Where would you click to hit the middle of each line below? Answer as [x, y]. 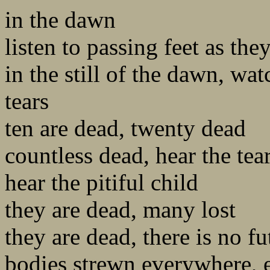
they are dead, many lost [120, 210]
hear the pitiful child [102, 183]
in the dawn [60, 20]
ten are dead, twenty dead [125, 128]
